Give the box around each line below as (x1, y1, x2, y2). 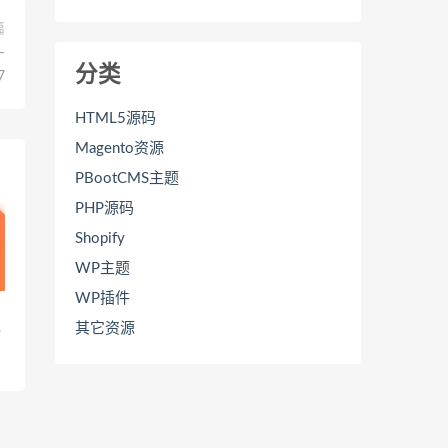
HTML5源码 (75, 111, 156, 126)
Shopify (75, 231, 125, 246)
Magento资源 (75, 141, 164, 156)
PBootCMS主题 (75, 171, 179, 186)
